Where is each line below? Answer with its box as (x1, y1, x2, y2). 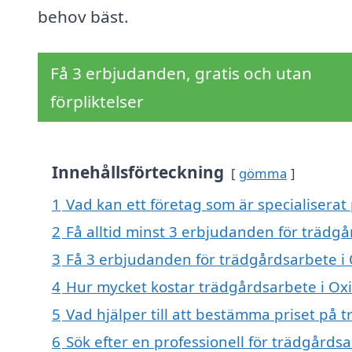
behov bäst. (38, 5, 129, 28)
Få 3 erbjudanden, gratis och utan (50, 62, 312, 85)
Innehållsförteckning (52, 161, 224, 184)
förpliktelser (50, 90, 144, 113)
